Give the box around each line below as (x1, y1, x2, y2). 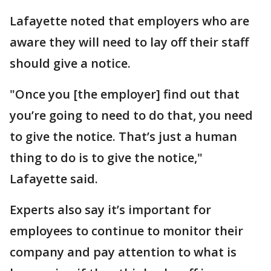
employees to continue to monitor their (10, 222, 243, 239)
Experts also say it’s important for (10, 201, 211, 218)
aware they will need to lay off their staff (10, 33, 249, 50)
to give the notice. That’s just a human (10, 128, 237, 145)
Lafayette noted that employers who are (10, 12, 249, 29)
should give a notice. (10, 54, 134, 71)
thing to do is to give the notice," (10, 149, 203, 166)
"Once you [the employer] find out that (10, 85, 240, 102)
